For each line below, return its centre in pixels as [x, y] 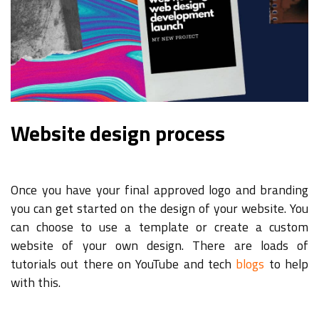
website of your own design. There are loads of [159, 246]
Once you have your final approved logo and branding [159, 190]
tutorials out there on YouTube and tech [124, 264]
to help [287, 264]
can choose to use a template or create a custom [159, 227]
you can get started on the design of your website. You [159, 209]
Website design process [118, 133]
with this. [36, 283]
